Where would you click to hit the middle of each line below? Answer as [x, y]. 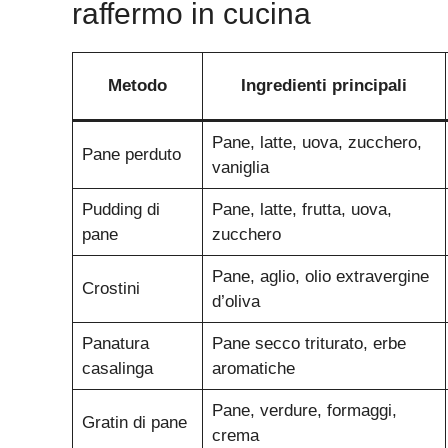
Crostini [110, 289]
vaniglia [240, 168]
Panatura [115, 344]
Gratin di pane [134, 423]
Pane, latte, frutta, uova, [301, 210]
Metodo [137, 86]
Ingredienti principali [324, 86]
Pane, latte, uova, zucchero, [316, 143]
